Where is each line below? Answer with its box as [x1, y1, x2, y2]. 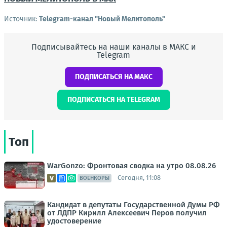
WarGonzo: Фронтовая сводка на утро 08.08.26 [47, 161, 216, 170]
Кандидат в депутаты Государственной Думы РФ [47, 200, 220, 209]
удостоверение [47, 216, 101, 225]
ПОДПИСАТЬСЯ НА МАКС [74, 72, 153, 81]
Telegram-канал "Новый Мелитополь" [39, 14, 165, 23]
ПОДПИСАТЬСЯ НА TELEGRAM [67, 95, 160, 104]
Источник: [4, 14, 39, 23]
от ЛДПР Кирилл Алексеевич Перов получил [47, 208, 207, 217]
